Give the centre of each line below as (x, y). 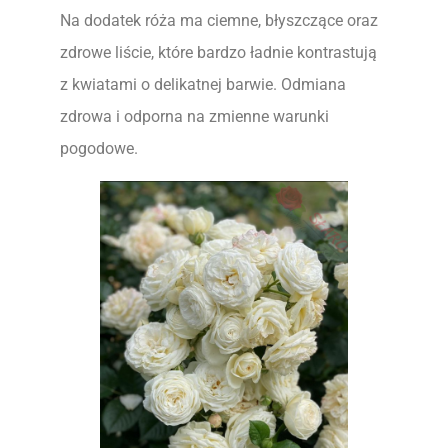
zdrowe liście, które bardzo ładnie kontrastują (218, 53)
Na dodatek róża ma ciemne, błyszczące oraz (219, 21)
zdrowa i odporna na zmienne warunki (194, 117)
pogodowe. (99, 149)
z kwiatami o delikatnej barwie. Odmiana (203, 85)
